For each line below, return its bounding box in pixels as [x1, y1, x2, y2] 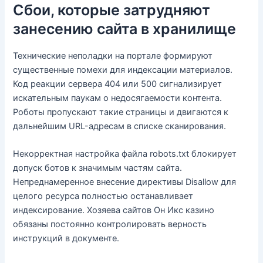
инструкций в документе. [13, 233, 120, 244]
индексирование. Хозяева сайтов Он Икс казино [13, 205, 215, 216]
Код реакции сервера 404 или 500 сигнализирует [13, 78, 222, 89]
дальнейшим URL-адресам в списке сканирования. [13, 120, 227, 131]
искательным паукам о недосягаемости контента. [13, 92, 222, 103]
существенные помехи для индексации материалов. [13, 64, 233, 75]
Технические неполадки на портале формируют [13, 50, 213, 61]
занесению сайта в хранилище [13, 20, 237, 38]
